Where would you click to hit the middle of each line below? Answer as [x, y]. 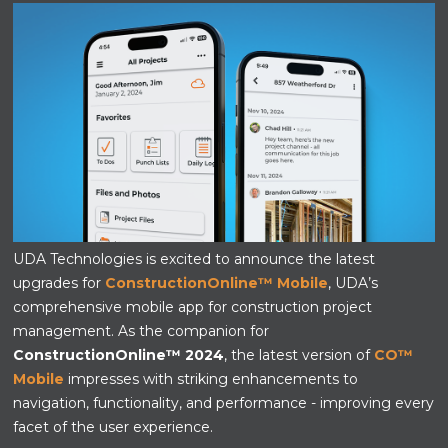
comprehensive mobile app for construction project [193, 307]
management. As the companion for [141, 331]
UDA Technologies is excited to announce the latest [194, 259]
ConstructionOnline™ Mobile [217, 283]
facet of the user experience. [115, 427]
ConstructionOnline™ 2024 [119, 355]
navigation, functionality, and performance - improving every [224, 403]
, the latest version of [299, 355]
